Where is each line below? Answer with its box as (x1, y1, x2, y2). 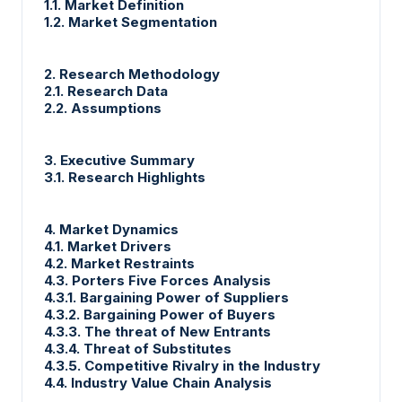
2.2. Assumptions (44, 99, 162, 117)
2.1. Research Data (44, 82, 168, 100)
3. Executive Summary (44, 151, 195, 169)
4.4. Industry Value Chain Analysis (44, 373, 272, 391)
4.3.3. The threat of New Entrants (44, 322, 271, 340)
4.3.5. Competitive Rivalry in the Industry (44, 356, 320, 374)
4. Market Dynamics (44, 220, 179, 238)
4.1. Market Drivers (44, 237, 171, 255)
